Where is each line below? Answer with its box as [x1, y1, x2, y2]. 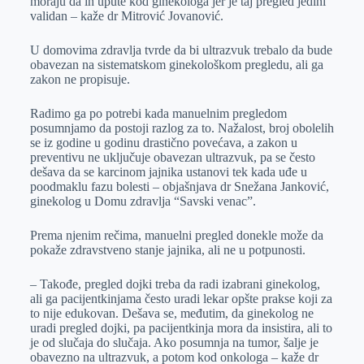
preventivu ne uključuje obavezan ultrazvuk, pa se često [29, 150, 315, 164]
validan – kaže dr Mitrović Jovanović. [29, 9, 223, 23]
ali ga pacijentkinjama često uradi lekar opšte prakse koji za [29, 292, 332, 305]
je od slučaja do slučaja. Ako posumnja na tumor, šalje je [29, 336, 318, 349]
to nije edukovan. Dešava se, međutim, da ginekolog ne [29, 306, 314, 320]
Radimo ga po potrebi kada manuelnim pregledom [29, 106, 287, 120]
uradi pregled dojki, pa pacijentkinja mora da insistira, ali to [29, 321, 332, 335]
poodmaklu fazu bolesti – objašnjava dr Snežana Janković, [29, 180, 329, 193]
